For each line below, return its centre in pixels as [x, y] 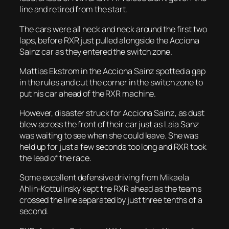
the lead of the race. [55, 158]
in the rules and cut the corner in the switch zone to [111, 82]
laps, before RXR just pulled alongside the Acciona [109, 40]
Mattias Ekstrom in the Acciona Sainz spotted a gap [112, 71]
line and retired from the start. [74, 9]
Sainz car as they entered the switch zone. [96, 51]
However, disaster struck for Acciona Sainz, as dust [112, 113]
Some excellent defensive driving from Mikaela [104, 178]
